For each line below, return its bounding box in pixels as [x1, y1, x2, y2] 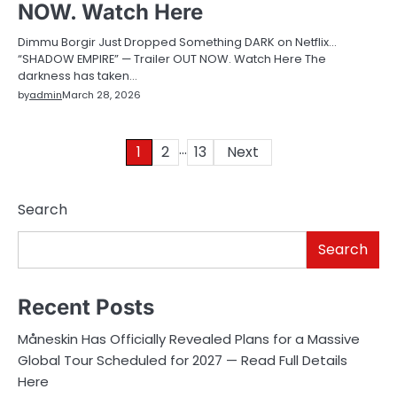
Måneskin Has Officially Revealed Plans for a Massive [18, 329, 360, 348]
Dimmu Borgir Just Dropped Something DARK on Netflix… [18, 34, 337, 51]
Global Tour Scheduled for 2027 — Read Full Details [18, 350, 347, 370]
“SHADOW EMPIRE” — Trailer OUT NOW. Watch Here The [18, 51, 326, 68]
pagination [17, 173, 128, 199]
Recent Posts [18, 293, 154, 320]
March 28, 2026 [62, 88, 141, 103]
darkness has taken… [18, 67, 137, 85]
